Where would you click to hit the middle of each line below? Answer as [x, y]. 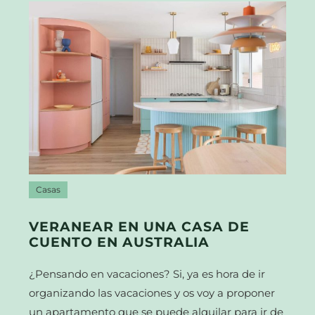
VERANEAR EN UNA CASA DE [140, 227]
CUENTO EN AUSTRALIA [120, 243]
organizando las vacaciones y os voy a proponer [152, 293]
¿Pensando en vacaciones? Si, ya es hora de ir [147, 274]
